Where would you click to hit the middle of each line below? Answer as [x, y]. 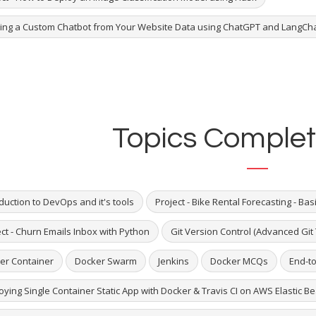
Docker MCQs [239, 261]
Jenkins [173, 261]
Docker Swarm [105, 261]
